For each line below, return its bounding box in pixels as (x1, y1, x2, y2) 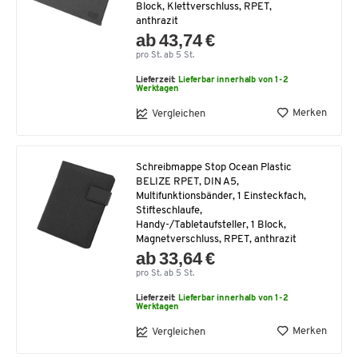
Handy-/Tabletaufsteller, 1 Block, (136, 220, 286, 231)
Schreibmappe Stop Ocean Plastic (136, 162, 292, 173)
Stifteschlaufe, (136, 205, 202, 217)
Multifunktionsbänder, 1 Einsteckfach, (136, 191, 306, 202)
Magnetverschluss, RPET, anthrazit (136, 234, 296, 245)
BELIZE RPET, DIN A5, (136, 177, 239, 188)
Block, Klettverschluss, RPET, (136, 2, 272, 13)
